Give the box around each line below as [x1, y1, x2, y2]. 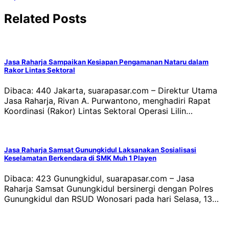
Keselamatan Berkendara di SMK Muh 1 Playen [4, 154, 156, 163]
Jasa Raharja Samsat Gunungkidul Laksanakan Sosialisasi [4, 146, 196, 154]
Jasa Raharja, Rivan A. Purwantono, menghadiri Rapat [4, 95, 211, 106]
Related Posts [4, 11, 86, 26]
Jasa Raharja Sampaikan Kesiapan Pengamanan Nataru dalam [4, 57, 209, 66]
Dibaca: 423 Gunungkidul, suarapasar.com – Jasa [4, 173, 194, 184]
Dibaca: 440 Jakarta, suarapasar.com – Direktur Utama [4, 85, 217, 96]
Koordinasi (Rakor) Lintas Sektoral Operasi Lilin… [4, 105, 193, 116]
